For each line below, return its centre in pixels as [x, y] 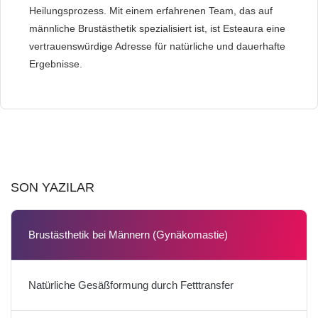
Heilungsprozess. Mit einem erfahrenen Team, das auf [151, 10]
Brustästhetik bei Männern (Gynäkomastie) [128, 234]
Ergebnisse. [56, 64]
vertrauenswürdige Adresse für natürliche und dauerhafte [157, 46]
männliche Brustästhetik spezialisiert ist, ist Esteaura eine [157, 28]
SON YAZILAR [53, 187]
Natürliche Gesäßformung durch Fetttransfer [131, 285]
